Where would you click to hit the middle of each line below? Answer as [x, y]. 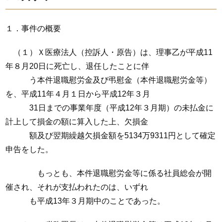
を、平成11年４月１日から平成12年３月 [78, 94]
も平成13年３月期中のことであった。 [85, 201]
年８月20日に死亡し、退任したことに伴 [78, 66]
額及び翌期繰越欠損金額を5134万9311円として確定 [111, 136]
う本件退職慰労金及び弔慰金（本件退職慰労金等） [109, 80]
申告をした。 [29, 149]
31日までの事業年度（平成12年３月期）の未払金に [110, 108]
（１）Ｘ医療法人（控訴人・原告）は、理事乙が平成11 [109, 52]
